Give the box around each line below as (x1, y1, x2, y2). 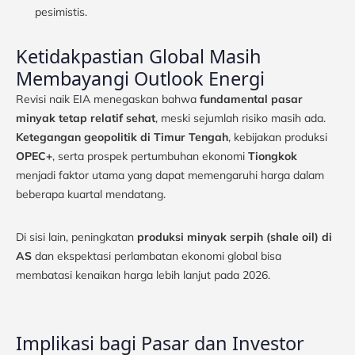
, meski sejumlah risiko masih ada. (155, 110, 326, 125)
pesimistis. (35, 4, 87, 19)
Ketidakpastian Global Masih (16, 43, 261, 69)
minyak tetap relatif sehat (16, 110, 155, 125)
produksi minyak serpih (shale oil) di (137, 229, 332, 244)
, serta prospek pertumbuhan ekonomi (52, 148, 248, 163)
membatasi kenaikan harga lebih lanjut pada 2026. (16, 267, 270, 282)
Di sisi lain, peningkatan (16, 229, 137, 244)
